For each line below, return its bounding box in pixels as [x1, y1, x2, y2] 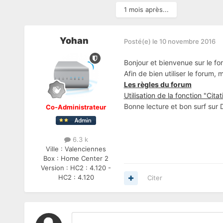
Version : [41, 164, 71, 172]
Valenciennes [65, 145, 107, 153]
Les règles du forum [123, 80, 192, 89]
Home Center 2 [61, 154, 109, 163]
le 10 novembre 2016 [152, 37, 216, 45]
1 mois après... [123, 5, 169, 14]
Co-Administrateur [46, 103, 107, 111]
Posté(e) [123, 37, 152, 45]
